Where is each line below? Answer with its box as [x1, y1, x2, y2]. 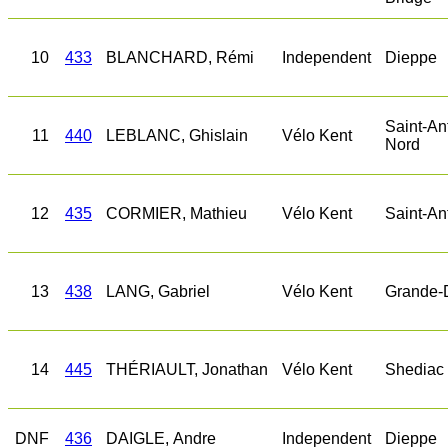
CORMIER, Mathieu [106, 205, 247, 222]
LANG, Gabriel [106, 283, 210, 300]
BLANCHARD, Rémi [106, 49, 254, 66]
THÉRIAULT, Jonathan [106, 361, 268, 378]
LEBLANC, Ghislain [106, 127, 248, 144]
